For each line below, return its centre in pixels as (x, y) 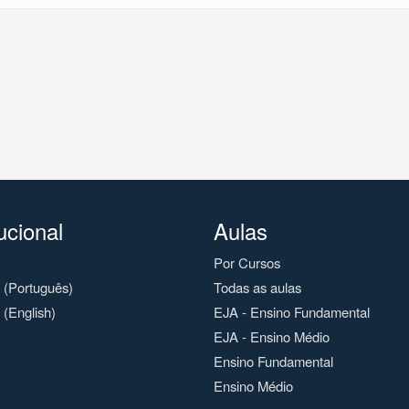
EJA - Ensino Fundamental (292, 311)
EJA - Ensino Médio (272, 336)
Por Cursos (247, 262)
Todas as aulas (257, 287)
